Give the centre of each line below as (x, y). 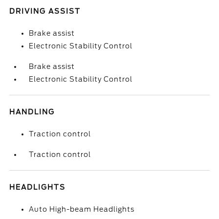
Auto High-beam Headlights (82, 209)
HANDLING (32, 112)
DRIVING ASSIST (45, 11)
